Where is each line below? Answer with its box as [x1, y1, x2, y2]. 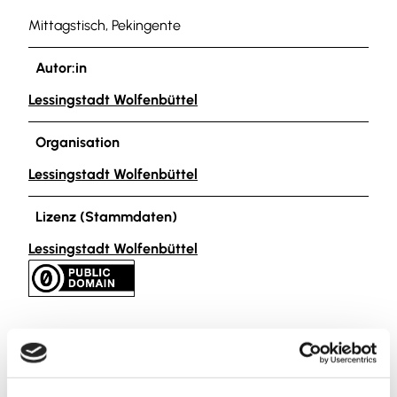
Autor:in [35, 58, 87, 76]
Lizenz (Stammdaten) [35, 207, 177, 225]
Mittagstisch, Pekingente [28, 16, 181, 34]
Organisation [35, 133, 120, 151]
